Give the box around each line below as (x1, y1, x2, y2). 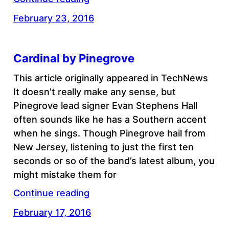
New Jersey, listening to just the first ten (13, 141, 194, 152)
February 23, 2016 (13, 13, 94, 24)
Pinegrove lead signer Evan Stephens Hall (13, 100, 197, 111)
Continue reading (13, 187, 89, 198)
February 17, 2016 (13, 207, 91, 218)
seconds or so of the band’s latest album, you (13, 155, 215, 166)
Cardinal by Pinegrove (13, 52, 134, 65)
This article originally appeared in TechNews (13, 72, 208, 83)
